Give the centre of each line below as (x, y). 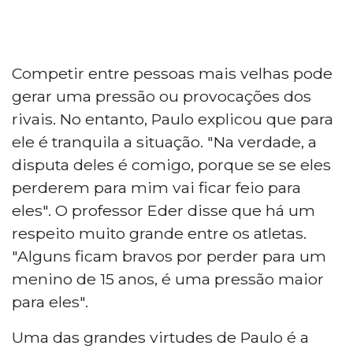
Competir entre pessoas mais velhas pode (172, 74)
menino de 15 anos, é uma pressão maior (168, 279)
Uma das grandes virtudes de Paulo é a (160, 338)
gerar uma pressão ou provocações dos (162, 97)
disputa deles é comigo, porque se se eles (171, 165)
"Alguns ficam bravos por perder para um (169, 256)
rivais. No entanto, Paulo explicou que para (173, 119)
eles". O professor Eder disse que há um (163, 211)
